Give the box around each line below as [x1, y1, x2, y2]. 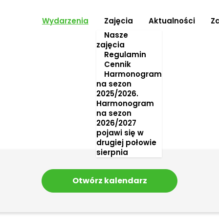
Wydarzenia [42, 16, 88, 26]
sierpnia [96, 147, 128, 157]
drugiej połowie [96, 137, 156, 148]
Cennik [104, 59, 131, 69]
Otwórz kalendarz [72, 175, 147, 187]
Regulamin [104, 49, 146, 60]
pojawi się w [96, 128, 144, 138]
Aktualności [148, 16, 195, 26]
